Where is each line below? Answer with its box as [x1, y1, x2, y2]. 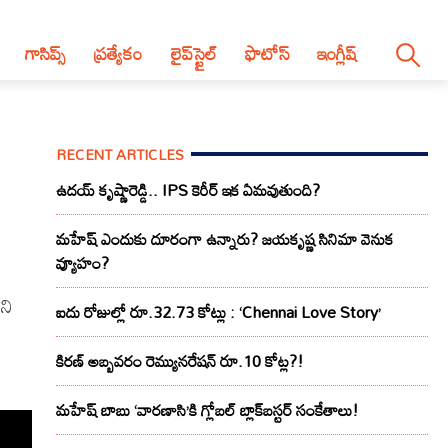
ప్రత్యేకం [94, 36, 143, 72]
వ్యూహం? [56, 247, 109, 280]
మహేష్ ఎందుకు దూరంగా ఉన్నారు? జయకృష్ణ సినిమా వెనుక [56, 223, 393, 256]
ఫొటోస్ [244, 36, 289, 72]
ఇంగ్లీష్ [316, 36, 357, 72]
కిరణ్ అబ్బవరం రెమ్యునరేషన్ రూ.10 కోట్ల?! [56, 345, 304, 378]
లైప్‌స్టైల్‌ [170, 36, 217, 72]
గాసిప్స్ [25, 36, 67, 72]
